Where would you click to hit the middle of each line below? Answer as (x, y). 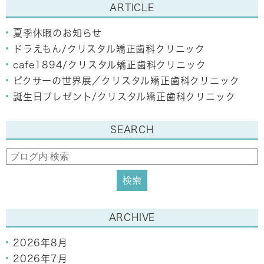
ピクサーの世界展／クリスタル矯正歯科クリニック (126, 81)
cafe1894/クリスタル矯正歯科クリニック (110, 65)
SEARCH (132, 130)
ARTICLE (132, 8)
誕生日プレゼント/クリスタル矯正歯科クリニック (124, 97)
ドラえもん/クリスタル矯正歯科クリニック (109, 49)
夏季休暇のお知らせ (58, 33)
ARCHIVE (132, 217)
